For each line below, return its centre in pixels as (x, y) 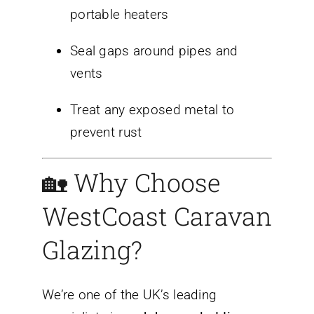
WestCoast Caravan (157, 216)
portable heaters (120, 14)
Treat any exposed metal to (152, 109)
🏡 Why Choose (131, 183)
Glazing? (92, 250)
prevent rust (106, 132)
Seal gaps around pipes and (154, 50)
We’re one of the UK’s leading (130, 295)
